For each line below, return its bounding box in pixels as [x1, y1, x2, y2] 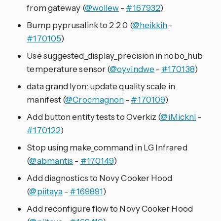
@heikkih [132, 20, 168, 31]
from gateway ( [27, 2, 85, 13]
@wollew [84, 2, 119, 13]
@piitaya [29, 186, 63, 197]
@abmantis [29, 155, 74, 166]
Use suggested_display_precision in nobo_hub [27, 50, 203, 61]
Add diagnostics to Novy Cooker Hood [27, 173, 173, 184]
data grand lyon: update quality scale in [27, 81, 175, 92]
